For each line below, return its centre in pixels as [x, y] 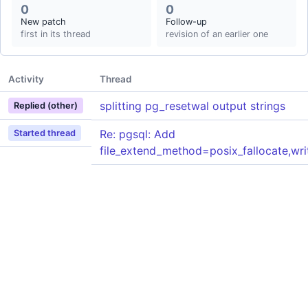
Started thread [45, 133]
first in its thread [56, 34]
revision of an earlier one [217, 34]
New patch [43, 22]
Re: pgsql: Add [137, 134]
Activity [26, 79]
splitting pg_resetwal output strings [192, 106]
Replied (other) [46, 106]
